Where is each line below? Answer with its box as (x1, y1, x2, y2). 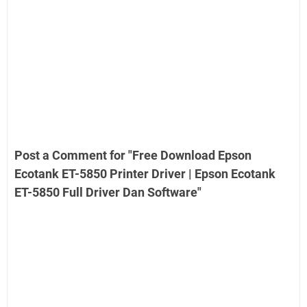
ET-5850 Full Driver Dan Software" (14, 185, 201, 200)
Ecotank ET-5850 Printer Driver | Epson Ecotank (14, 167, 275, 182)
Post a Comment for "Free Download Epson (14, 148, 251, 163)
